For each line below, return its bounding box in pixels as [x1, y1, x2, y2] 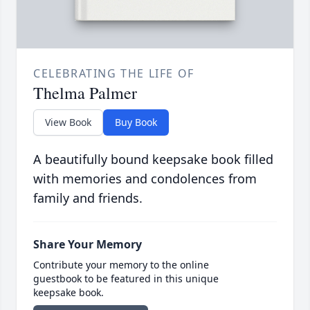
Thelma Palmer [33, 82, 137, 104]
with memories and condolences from [33, 170, 257, 188]
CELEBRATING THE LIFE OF [33, 66, 194, 82]
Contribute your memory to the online [33, 258, 209, 272]
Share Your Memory [33, 237, 142, 253]
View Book [45, 116, 91, 129]
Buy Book [115, 116, 157, 129]
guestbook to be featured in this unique [33, 272, 219, 286]
